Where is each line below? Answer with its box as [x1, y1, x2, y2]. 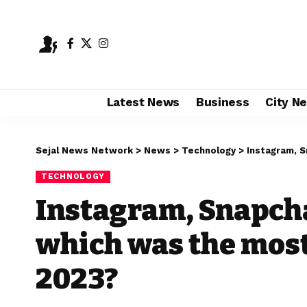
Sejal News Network [36, 145, 133, 156]
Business [196, 95, 249, 110]
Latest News [106, 95, 180, 110]
